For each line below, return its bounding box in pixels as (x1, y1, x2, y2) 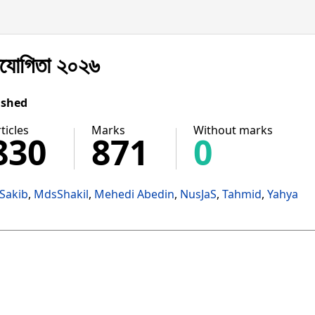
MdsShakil (34, 186, 89, 202)
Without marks (193, 122, 273, 139)
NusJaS (180, 186, 217, 202)
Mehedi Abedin (94, 186, 174, 202)
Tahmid (222, 186, 262, 202)
